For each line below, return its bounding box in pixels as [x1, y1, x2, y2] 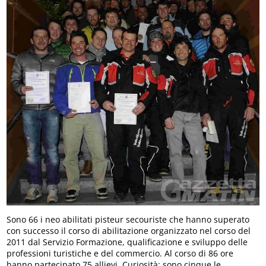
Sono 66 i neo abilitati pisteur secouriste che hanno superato [7, 214, 250, 226]
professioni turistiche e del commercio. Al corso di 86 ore [7, 248, 234, 259]
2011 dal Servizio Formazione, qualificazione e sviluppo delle [7, 236, 248, 248]
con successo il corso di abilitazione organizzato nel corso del [7, 225, 251, 237]
